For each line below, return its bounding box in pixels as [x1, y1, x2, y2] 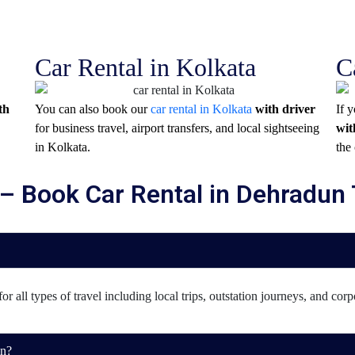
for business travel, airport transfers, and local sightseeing [34, 121, 319, 136]
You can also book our [34, 102, 151, 116]
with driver [251, 102, 315, 116]
